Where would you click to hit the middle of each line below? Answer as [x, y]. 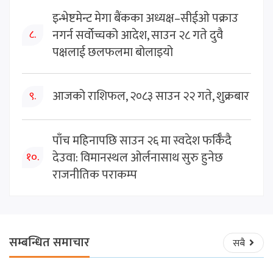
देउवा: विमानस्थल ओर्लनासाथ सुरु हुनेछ [138, 158]
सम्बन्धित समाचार [49, 243]
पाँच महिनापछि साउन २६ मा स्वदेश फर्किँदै [142, 140]
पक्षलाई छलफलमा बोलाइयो [113, 52]
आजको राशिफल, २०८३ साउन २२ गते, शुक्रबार [151, 96]
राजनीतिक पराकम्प [95, 175]
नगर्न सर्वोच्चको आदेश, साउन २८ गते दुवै [138, 35]
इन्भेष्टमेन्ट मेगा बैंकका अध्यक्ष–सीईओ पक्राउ [145, 18]
